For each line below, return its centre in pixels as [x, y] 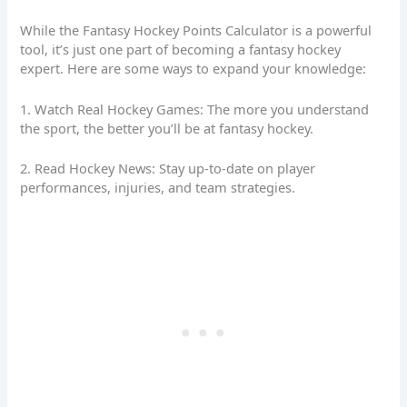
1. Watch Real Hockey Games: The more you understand [195, 109]
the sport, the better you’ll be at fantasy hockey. [167, 128]
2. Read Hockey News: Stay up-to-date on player [168, 168]
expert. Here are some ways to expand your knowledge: [194, 69]
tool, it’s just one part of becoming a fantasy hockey [181, 50]
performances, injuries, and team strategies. [158, 187]
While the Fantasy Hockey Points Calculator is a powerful [196, 30]
